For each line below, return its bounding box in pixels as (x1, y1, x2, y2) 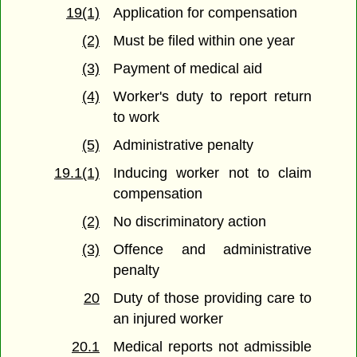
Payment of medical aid (113, 61, 263, 77)
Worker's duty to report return (113, 88, 312, 105)
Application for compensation (113, 5, 298, 22)
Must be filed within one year (113, 33, 296, 49)
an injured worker (113, 311, 224, 328)
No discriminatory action (113, 214, 267, 230)
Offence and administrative (113, 241, 312, 258)
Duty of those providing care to (113, 290, 312, 307)
